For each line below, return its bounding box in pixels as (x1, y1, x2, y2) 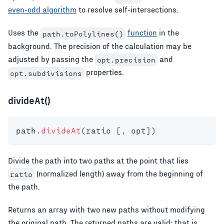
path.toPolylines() (42, 29, 123, 38)
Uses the (8, 27, 40, 37)
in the (156, 27, 179, 37)
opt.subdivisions (9, 68, 82, 77)
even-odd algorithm (8, 4, 76, 14)
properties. (83, 67, 124, 77)
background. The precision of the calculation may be (8, 40, 191, 50)
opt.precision (96, 55, 155, 64)
